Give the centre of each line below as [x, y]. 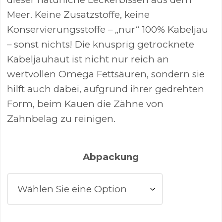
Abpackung [111, 157]
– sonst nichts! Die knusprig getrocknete [101, 45]
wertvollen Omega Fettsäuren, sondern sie [106, 74]
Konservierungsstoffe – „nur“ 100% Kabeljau [108, 30]
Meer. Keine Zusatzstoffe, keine [79, 15]
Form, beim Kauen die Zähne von [85, 104]
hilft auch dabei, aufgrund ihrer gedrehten [106, 89]
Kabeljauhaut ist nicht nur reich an [88, 59]
